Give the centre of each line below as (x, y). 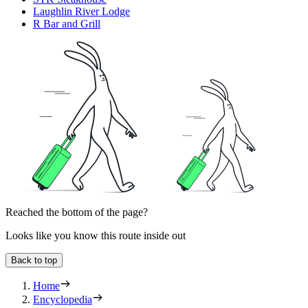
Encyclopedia (63, 300)
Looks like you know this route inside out (96, 236)
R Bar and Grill (67, 24)
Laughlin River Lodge (81, 12)
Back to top (34, 261)
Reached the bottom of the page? (77, 212)
